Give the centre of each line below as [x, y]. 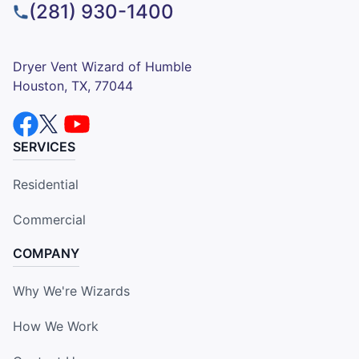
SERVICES [44, 146]
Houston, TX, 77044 [73, 85]
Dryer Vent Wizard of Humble [102, 66]
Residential [46, 184]
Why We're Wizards [71, 290]
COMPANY [46, 253]
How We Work [56, 326]
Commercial [49, 219]
